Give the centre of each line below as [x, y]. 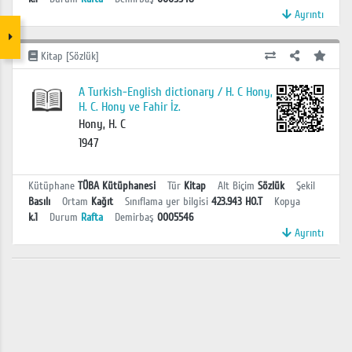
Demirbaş [134, 218]
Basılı [39, 202]
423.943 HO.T [237, 202]
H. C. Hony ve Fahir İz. [129, 107]
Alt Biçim [236, 186]
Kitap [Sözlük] [68, 56]
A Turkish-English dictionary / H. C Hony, [175, 92]
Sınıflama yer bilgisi [167, 202]
